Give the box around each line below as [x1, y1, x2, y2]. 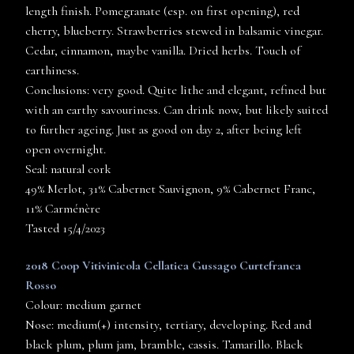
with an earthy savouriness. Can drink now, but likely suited [25, 102, 328, 119]
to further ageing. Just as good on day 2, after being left [25, 122, 302, 138]
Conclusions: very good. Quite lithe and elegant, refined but [25, 82, 326, 99]
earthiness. [25, 62, 79, 79]
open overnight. [25, 141, 106, 158]
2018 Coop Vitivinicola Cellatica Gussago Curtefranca [25, 258, 301, 274]
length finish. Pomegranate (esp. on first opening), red [25, 3, 299, 20]
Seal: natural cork [25, 161, 111, 178]
